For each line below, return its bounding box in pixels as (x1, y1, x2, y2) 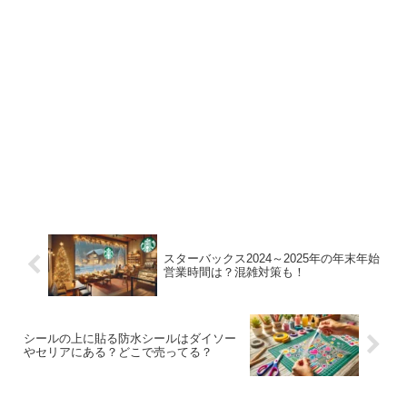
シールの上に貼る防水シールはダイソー (24, 331, 236, 345)
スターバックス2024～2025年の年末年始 (163, 251, 380, 265)
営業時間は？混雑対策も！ (163, 264, 305, 279)
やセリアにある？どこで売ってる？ (24, 344, 213, 359)
